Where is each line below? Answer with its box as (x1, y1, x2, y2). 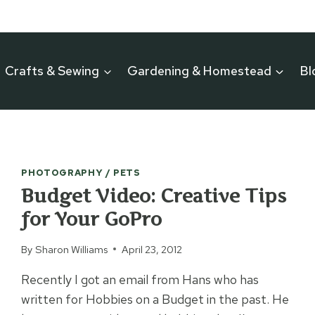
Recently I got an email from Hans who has (21, 271, 259, 288)
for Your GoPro (21, 208, 162, 231)
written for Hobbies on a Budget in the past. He (21, 290, 290, 307)
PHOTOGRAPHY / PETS (21, 167, 141, 179)
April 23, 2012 (121, 242, 182, 256)
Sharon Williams (34, 242, 108, 256)
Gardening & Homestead (127, 63, 272, 79)
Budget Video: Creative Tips (21, 185, 287, 207)
